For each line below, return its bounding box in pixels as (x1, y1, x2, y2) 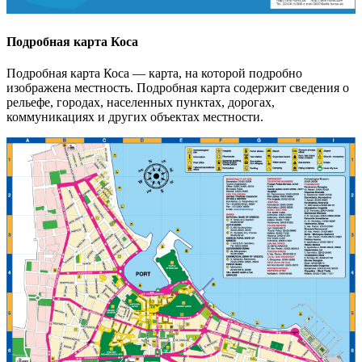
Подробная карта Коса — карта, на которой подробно (6, 65, 302, 80)
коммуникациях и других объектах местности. (6, 109, 263, 124)
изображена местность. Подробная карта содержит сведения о (6, 80, 349, 95)
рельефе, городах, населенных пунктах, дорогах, (6, 95, 275, 109)
